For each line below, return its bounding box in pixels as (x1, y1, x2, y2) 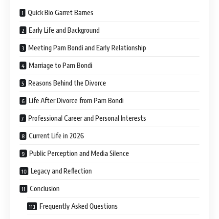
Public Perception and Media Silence (29, 149, 129, 158)
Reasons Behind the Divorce (28, 79, 106, 88)
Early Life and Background (29, 26, 100, 35)
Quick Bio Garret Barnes (28, 8, 93, 17)
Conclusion (30, 184, 60, 193)
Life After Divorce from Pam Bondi (29, 96, 124, 105)
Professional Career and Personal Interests (28, 114, 146, 123)
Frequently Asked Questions (40, 202, 118, 211)
